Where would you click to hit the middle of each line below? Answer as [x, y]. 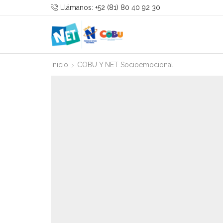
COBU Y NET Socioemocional [125, 64]
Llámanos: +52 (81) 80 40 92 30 [110, 7]
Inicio [60, 64]
